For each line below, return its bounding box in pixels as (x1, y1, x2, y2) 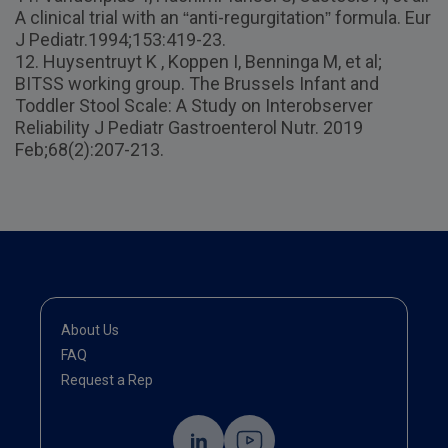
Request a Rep (61, 371, 153, 388)
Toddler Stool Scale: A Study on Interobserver (15, 94, 373, 116)
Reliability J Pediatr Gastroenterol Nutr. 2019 (15, 116, 363, 138)
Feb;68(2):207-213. (15, 138, 164, 160)
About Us (61, 321, 119, 338)
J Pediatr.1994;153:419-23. (15, 28, 226, 50)
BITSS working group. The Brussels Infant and (15, 72, 379, 94)
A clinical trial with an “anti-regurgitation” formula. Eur (15, 6, 431, 28)
